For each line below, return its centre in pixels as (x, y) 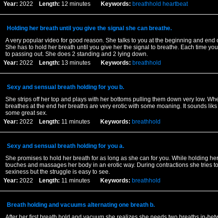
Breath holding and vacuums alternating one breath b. (81, 205)
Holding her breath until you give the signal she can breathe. (89, 28)
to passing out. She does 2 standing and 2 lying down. (76, 54)
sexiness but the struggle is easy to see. (57, 172)
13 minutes (80, 63)
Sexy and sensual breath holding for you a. (65, 146)
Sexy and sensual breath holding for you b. (65, 87)
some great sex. (26, 113)
